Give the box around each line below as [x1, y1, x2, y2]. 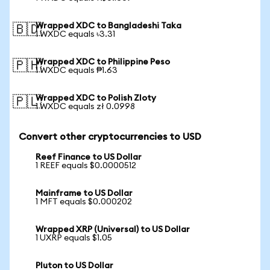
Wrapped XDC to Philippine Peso [36, 58, 170, 66]
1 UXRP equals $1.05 [36, 234, 112, 242]
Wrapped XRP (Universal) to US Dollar [36, 225, 190, 234]
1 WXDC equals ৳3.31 [36, 30, 115, 39]
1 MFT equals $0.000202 [36, 198, 132, 206]
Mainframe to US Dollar [36, 189, 133, 198]
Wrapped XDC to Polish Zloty [36, 94, 156, 102]
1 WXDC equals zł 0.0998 [36, 102, 135, 111]
